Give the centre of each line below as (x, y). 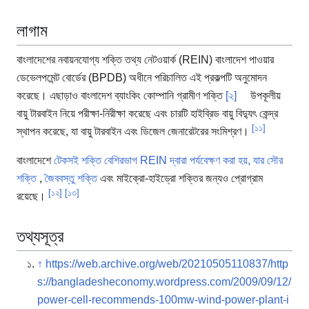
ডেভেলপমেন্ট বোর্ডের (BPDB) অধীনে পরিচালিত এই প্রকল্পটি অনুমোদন (142, 77)
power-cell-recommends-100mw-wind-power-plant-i (163, 299)
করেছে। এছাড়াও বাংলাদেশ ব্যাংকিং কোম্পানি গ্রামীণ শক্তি (121, 95)
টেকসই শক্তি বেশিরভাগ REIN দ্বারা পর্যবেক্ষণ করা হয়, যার (160, 160)
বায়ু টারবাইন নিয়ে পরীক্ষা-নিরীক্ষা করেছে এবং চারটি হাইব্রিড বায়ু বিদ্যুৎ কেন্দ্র (147, 113)
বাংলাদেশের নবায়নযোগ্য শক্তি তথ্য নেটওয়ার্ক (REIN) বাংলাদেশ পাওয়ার (145, 59)
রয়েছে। (32, 196)
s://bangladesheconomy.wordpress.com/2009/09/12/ (164, 281)
